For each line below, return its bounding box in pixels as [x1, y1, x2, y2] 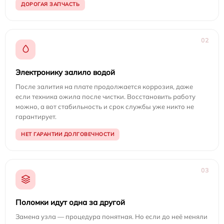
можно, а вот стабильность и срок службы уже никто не [15, 102, 194, 110]
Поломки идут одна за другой [15, 197, 125, 207]
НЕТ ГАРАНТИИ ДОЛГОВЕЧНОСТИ [21, 130, 114, 137]
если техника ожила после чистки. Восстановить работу [15, 92, 195, 100]
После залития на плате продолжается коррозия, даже [15, 82, 193, 90]
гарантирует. [15, 112, 56, 120]
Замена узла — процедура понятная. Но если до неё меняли [15, 212, 207, 220]
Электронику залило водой [15, 67, 115, 77]
